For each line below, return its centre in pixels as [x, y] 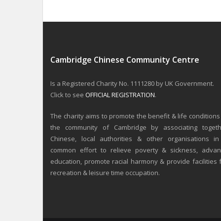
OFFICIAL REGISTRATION [120, 95]
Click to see [68, 95]
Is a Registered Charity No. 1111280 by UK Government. [132, 83]
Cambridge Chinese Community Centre [125, 60]
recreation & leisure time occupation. [105, 173]
